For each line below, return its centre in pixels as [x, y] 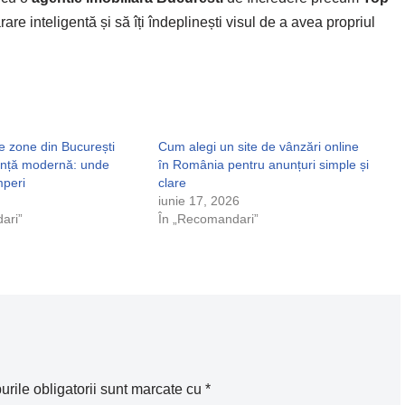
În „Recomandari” [208, 219]
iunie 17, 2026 [198, 201]
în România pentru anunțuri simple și [263, 165]
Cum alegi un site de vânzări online [258, 146]
